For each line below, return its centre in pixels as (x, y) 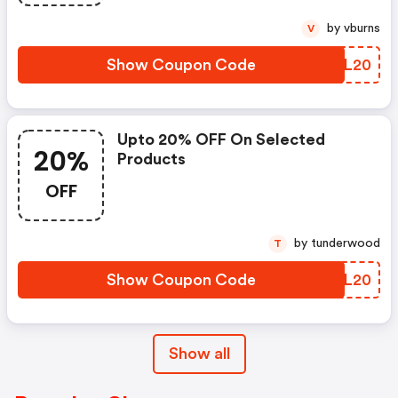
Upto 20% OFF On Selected (221, 139)
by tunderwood (346, 243)
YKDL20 (340, 64)
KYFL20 (341, 279)
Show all (199, 353)
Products (151, 159)
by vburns (362, 28)
